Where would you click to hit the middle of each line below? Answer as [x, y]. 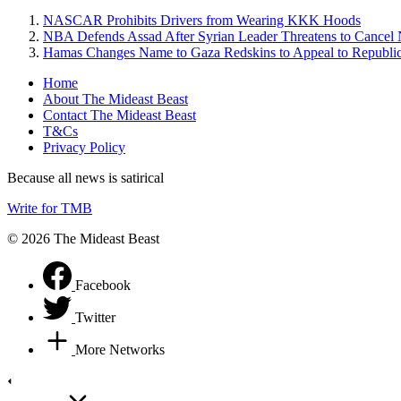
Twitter [95, 317]
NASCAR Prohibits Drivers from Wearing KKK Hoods [202, 20]
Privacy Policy [84, 147]
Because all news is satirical [85, 177]
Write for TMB [50, 208]
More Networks [120, 349]
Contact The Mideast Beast [119, 115]
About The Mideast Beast [115, 98]
